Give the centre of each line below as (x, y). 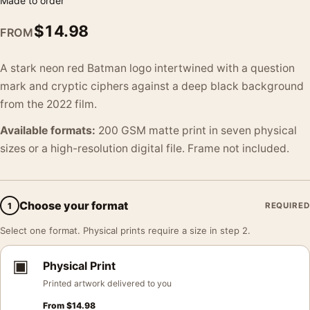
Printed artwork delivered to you (107, 283)
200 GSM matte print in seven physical (196, 130)
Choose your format (74, 205)
